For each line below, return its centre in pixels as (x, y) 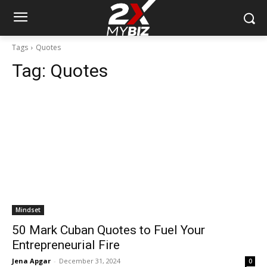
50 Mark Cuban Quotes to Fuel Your (108, 230)
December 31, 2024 (90, 261)
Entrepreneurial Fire (66, 245)
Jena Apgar (31, 261)
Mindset (28, 210)
